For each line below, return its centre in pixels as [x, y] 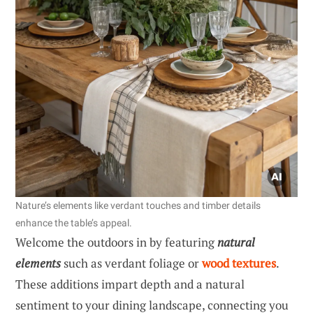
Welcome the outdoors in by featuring [116, 242]
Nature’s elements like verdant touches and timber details [138, 205]
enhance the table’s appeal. [74, 223]
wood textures [239, 263]
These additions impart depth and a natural [130, 284]
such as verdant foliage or [131, 263]
